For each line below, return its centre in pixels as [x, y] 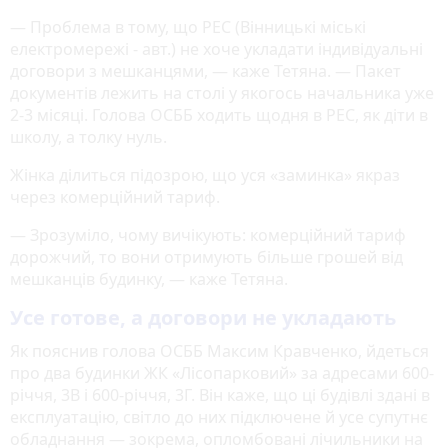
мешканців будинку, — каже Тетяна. [149, 278]
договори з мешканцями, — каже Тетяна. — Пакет [205, 70]
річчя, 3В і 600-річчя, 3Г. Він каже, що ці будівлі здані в [220, 394]
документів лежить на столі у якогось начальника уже [222, 92]
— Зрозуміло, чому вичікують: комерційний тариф [208, 234]
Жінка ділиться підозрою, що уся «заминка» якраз [205, 174]
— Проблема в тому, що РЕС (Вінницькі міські [188, 26]
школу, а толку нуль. [88, 136]
